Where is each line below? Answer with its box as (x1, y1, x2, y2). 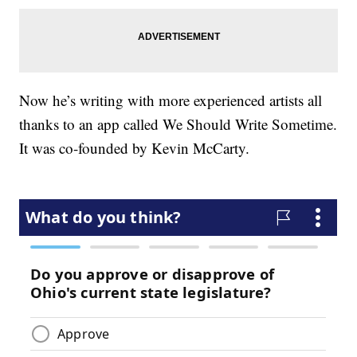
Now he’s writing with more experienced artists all (19, 90, 323, 111)
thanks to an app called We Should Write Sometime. (19, 114, 338, 135)
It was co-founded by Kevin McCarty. (19, 138, 250, 159)
